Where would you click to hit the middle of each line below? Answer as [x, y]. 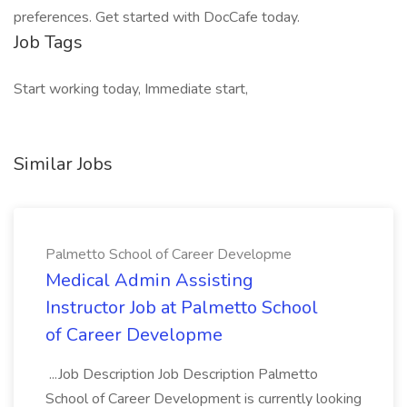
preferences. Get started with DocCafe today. [157, 17]
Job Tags [48, 42]
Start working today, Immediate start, [131, 89]
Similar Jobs [63, 164]
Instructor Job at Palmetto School [182, 308]
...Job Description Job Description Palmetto [182, 374]
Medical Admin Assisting [149, 280]
